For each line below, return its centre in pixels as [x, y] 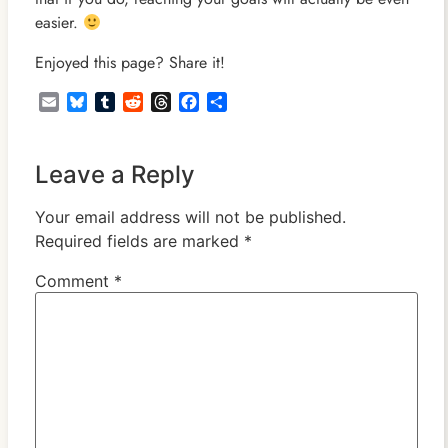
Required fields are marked [139, 241]
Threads [196, 102]
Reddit [164, 102]
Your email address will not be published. [190, 217]
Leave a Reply [114, 175]
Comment [74, 281]
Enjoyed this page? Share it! [129, 63]
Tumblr [136, 102]
